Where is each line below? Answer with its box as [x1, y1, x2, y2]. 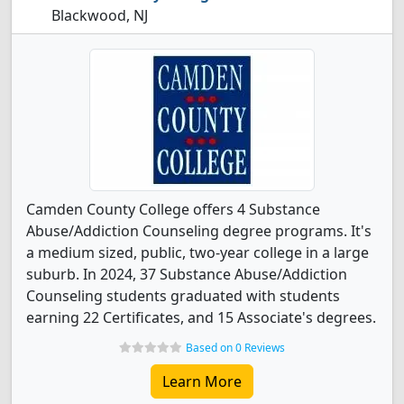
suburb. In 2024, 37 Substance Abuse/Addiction [26, 264, 347, 284]
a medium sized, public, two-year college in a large [26, 243, 369, 262]
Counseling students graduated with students [26, 286, 340, 306]
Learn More [162, 372, 242, 391]
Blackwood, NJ [48, 5, 148, 25]
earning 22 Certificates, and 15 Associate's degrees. [26, 308, 376, 327]
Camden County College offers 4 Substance [26, 199, 320, 219]
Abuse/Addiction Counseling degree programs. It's [26, 221, 372, 241]
